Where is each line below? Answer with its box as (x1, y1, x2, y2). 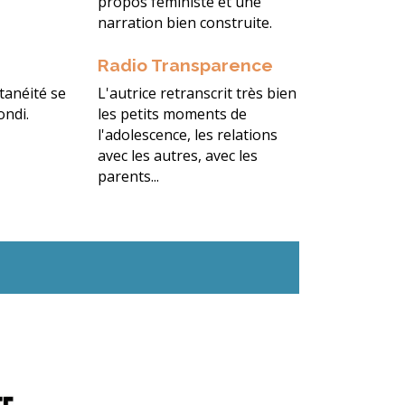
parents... (97, 166, 159, 187)
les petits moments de (97, 104, 247, 125)
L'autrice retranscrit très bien (97, 83, 297, 104)
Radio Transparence (97, 55, 273, 76)
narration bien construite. (97, 13, 272, 33)
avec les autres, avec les (97, 146, 258, 166)
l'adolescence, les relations (97, 125, 278, 146)
